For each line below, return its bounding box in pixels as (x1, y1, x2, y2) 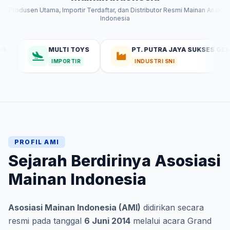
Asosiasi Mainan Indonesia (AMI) (8, 202, 141, 213)
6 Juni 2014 (84, 215, 130, 226)
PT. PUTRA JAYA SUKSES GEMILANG (99, 45, 220, 53)
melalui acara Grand (130, 215, 212, 226)
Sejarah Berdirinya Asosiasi (8, 151, 221, 170)
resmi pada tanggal (8, 215, 84, 226)
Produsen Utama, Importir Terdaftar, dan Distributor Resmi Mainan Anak (8, 6, 222, 14)
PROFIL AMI (14, 138, 59, 146)
